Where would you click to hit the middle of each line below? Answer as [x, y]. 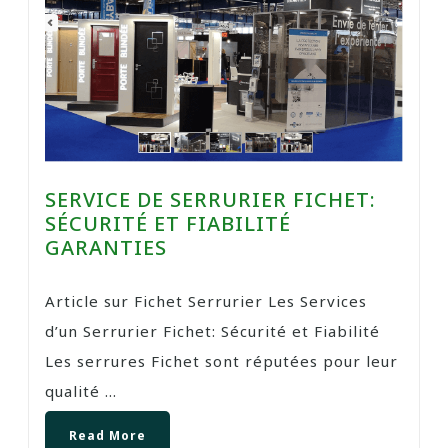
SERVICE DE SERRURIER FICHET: [210, 200]
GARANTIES [106, 248]
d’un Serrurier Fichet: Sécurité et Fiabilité [212, 331]
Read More [107, 436]
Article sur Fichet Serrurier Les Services [206, 301]
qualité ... [81, 391]
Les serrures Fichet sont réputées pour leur [221, 361]
